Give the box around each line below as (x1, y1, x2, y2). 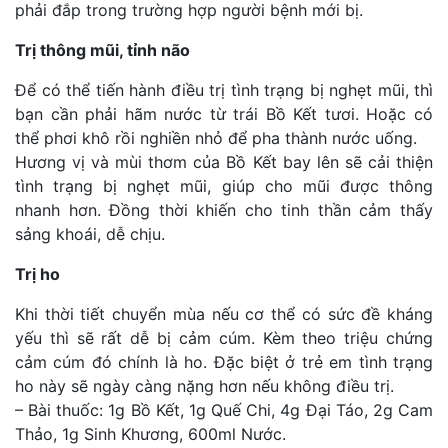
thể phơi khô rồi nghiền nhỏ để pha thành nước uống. (15, 128, 417, 149)
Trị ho (15, 264, 60, 285)
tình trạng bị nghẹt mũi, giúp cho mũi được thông (15, 176, 433, 197)
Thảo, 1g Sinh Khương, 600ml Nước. (15, 424, 286, 445)
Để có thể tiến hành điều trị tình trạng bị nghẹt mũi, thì (15, 80, 433, 101)
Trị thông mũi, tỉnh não (15, 40, 190, 61)
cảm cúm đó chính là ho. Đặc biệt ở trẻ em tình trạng (15, 352, 433, 373)
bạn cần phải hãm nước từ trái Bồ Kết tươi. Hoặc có (15, 104, 433, 125)
